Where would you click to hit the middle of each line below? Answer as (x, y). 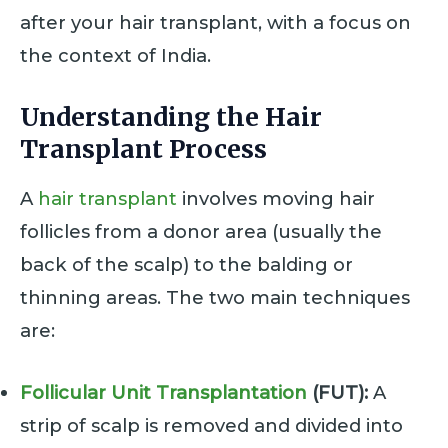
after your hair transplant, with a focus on (215, 22)
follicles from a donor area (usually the (201, 232)
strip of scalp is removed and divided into (211, 426)
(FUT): (337, 393)
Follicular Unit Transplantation (163, 393)
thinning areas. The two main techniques (215, 298)
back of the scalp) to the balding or (186, 265)
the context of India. (115, 55)
